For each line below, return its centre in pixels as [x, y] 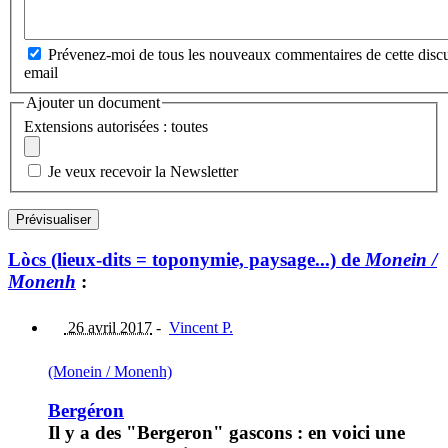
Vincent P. [201, 328]
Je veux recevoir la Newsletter [143, 171]
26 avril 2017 [108, 328]
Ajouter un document [93, 103]
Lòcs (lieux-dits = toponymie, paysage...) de [186, 259]
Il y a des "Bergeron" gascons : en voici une [226, 432]
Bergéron [86, 410]
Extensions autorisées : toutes [116, 126]
